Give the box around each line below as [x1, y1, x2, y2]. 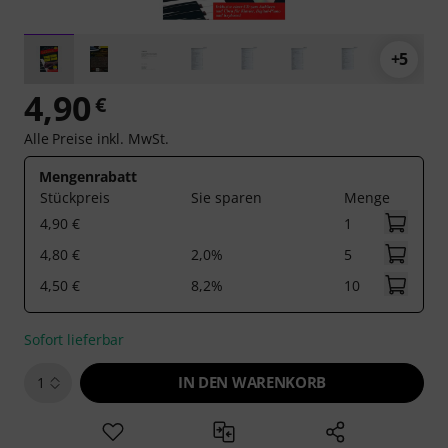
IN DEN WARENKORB [178, 372, 326, 392]
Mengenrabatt [39, 167, 137, 186]
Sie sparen [191, 188, 262, 207]
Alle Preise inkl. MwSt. [24, 129, 169, 148]
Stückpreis [40, 188, 110, 207]
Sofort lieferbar [24, 330, 125, 349]
